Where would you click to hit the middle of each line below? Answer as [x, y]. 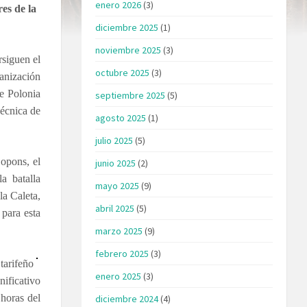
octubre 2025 [123, 72]
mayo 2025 [118, 185]
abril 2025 [115, 208]
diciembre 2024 [127, 298]
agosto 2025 [121, 118]
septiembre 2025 [131, 95]
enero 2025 [119, 276]
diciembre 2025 [127, 27]
